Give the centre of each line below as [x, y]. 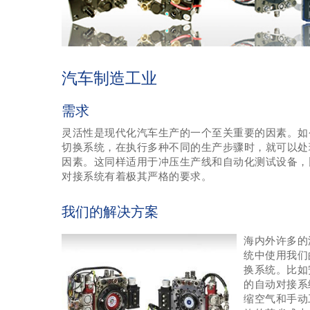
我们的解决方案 [110, 212]
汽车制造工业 [109, 79]
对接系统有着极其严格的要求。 [137, 177]
